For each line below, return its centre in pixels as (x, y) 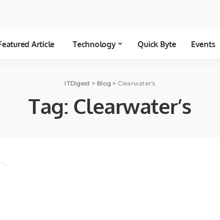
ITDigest (77, 83)
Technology (94, 44)
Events (203, 44)
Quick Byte (157, 44)
